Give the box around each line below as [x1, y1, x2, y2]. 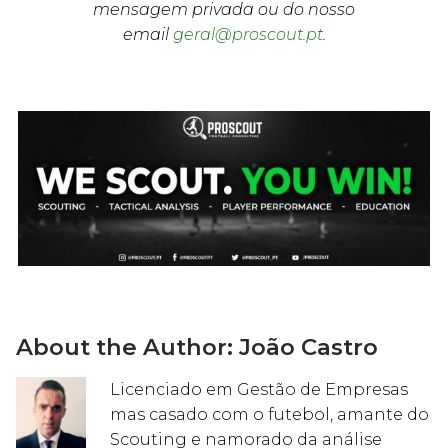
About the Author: [16, 333, 239, 362]
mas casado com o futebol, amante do [110, 405, 430, 425]
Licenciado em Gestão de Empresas [110, 380, 409, 400]
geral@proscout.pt [172, 25, 323, 45]
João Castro [239, 333, 378, 362]
